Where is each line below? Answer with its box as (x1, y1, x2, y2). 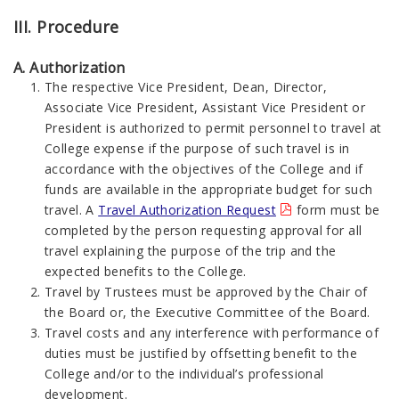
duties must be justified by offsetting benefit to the (45, 345, 358, 362)
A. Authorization (13, 58, 126, 77)
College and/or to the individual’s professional (45, 365, 324, 382)
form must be (292, 201, 380, 218)
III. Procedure (13, 16, 119, 37)
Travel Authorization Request (98, 201, 276, 218)
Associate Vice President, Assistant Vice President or (45, 99, 366, 116)
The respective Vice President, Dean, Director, (45, 78, 328, 95)
